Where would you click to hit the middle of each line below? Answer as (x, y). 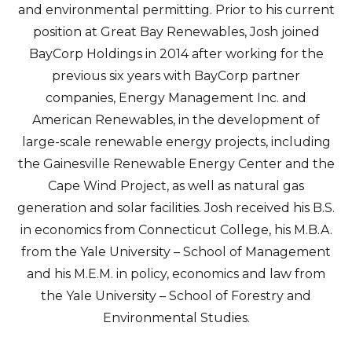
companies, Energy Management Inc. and (176, 98)
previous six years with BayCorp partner (176, 76)
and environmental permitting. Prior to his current (176, 10)
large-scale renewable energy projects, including (176, 142)
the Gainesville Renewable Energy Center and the (176, 164)
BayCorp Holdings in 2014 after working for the (176, 54)
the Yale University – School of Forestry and (176, 296)
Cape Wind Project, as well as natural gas (176, 186)
